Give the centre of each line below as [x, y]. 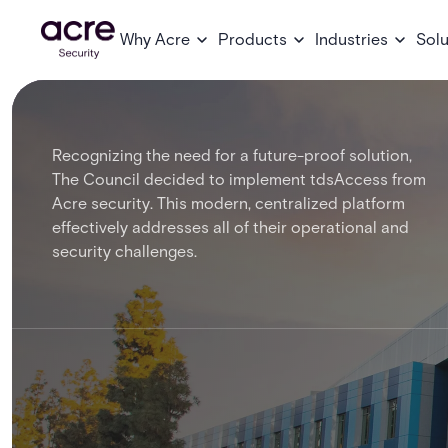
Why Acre [155, 39]
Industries [351, 39]
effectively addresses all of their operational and [230, 227]
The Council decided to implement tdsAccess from [239, 179]
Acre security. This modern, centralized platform [228, 203]
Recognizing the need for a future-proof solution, [232, 155]
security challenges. [124, 251]
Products [252, 39]
